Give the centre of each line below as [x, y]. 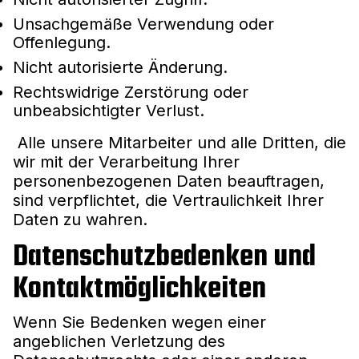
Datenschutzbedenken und [164, 257]
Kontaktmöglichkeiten [139, 289]
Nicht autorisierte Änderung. [120, 67]
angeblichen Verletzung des [119, 341]
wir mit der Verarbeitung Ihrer [126, 161]
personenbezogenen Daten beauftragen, [169, 181]
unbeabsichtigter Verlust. [109, 110]
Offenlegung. [62, 42]
